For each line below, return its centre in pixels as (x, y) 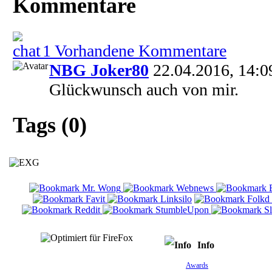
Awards (197, 265)
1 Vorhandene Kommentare (134, 50)
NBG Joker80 (99, 70)
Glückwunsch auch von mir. (144, 89)
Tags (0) (50, 125)
